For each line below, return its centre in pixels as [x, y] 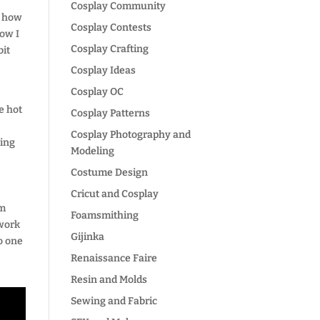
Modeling [92, 151]
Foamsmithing [104, 215]
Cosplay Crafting [109, 49]
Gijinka [87, 237]
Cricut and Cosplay [114, 194]
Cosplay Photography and [130, 135]
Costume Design [109, 172]
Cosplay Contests [111, 27]
